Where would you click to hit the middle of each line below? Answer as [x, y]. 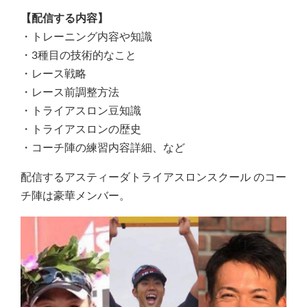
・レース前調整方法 [70, 92]
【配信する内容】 [64, 18]
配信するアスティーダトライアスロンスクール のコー [153, 177]
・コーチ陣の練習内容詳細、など [103, 148]
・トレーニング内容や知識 [86, 37]
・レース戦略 [53, 74]
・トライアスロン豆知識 [81, 111]
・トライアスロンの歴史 [81, 129]
